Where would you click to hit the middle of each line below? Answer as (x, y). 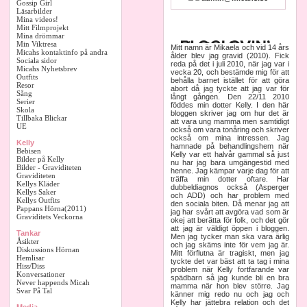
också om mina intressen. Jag (230, 138)
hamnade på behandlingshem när (230, 146)
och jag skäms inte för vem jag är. (230, 245)
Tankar (28, 233)
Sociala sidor (37, 60)
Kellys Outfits (38, 200)
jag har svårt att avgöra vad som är (230, 212)
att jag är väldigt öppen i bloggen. (230, 228)
